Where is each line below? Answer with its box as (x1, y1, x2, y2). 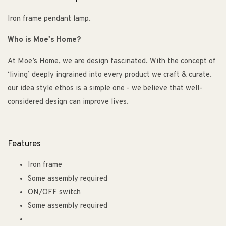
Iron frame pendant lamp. (8, 14, 91, 24)
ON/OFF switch (28, 188, 81, 198)
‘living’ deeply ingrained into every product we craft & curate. (8, 70, 212, 80)
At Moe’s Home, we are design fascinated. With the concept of (8, 56, 216, 67)
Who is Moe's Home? (8, 35, 81, 45)
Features (8, 139, 41, 150)
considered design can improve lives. (8, 97, 129, 107)
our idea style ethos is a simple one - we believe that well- (8, 84, 202, 94)
